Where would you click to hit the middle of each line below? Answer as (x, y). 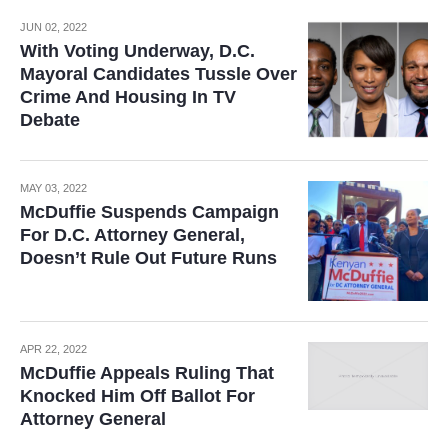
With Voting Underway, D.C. (137, 51)
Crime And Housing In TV (128, 97)
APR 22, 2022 (53, 349)
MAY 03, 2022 (53, 188)
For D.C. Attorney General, (132, 235)
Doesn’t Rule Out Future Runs (148, 258)
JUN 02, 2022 (53, 27)
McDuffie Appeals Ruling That (147, 373)
